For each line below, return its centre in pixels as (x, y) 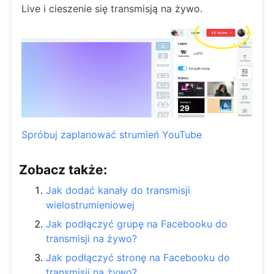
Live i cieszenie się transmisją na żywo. (112, 8)
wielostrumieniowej (90, 205)
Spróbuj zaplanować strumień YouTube (112, 135)
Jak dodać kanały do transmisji (118, 191)
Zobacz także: (63, 170)
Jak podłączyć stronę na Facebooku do (138, 258)
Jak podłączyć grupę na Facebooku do (137, 224)
